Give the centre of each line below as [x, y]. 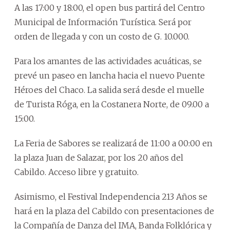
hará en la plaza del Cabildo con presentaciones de [114, 211]
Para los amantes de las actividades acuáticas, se [108, 61]
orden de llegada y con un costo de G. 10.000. [102, 36]
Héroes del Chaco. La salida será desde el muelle [109, 90]
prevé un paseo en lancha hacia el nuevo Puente [110, 75]
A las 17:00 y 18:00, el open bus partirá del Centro [110, 7]
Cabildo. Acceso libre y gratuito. [76, 172]
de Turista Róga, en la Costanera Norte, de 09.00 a [112, 104]
